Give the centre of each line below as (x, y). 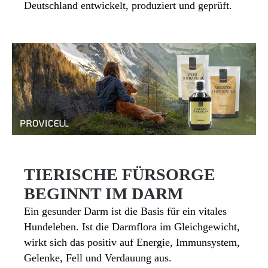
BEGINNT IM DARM (103, 193)
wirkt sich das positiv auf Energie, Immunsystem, (132, 242)
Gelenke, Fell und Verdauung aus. (98, 258)
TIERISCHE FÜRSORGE (120, 174)
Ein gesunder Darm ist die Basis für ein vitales (125, 211)
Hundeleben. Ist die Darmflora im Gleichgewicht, (132, 226)
